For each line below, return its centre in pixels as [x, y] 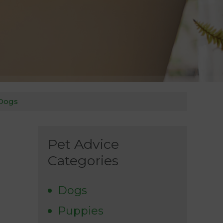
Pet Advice [83, 144]
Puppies [81, 211]
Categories [83, 161]
